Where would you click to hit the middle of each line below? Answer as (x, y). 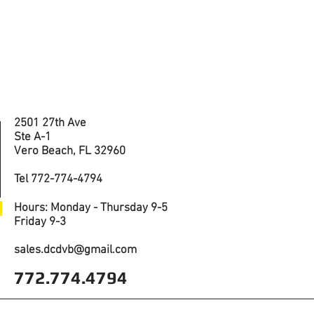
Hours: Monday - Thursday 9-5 (91, 208)
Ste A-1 (34, 137)
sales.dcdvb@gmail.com (75, 250)
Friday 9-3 (40, 222)
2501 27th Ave (50, 123)
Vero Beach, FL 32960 (70, 151)
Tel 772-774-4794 (58, 179)
